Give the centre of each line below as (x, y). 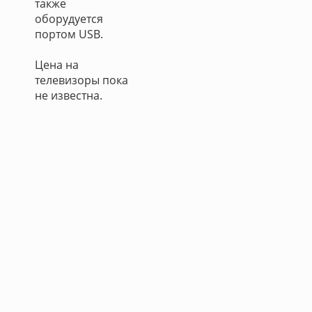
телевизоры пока (81, 80)
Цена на (57, 65)
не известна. (69, 95)
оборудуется (69, 19)
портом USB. (69, 34)
